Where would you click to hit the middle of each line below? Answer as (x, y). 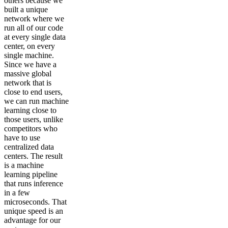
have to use (22, 137)
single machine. (29, 55)
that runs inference (34, 183)
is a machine (24, 165)
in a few (17, 192)
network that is (28, 82)
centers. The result (33, 156)
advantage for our (32, 220)
